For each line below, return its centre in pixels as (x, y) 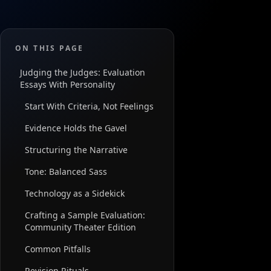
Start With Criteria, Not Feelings (89, 106)
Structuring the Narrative (76, 150)
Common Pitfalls (58, 249)
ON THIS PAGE (50, 48)
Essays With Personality (67, 85)
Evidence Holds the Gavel (76, 128)
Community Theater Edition (80, 227)
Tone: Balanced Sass (66, 172)
